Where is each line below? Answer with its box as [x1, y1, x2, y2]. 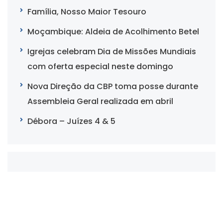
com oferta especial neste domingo [27, 61, 173, 73]
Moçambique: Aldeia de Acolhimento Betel [27, 26, 199, 38]
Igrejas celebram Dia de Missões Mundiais [27, 46, 196, 58]
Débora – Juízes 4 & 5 [27, 115, 115, 127]
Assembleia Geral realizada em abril [27, 96, 173, 108]
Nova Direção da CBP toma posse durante [27, 81, 198, 93]
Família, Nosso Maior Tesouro [27, 6, 146, 18]
